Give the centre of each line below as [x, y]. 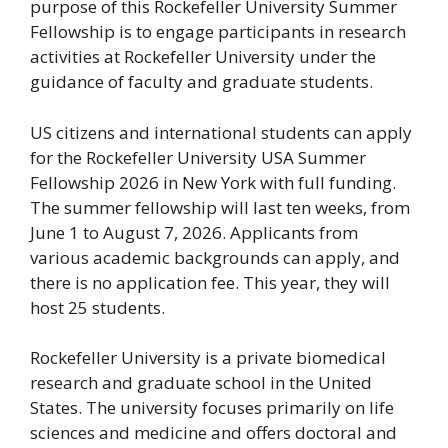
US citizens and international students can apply [221, 132]
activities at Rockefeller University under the [203, 57]
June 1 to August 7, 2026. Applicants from [194, 232]
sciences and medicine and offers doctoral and [213, 433]
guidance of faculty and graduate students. [201, 82]
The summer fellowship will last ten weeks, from [220, 207]
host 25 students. [97, 307]
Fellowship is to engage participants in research [218, 32]
